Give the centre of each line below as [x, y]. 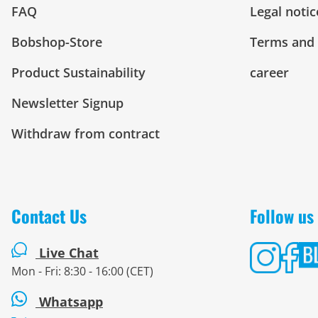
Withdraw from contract [86, 133]
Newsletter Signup [67, 103]
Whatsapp [69, 302]
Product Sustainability [78, 72]
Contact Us [49, 216]
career [269, 72]
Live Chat [69, 253]
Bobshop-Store [57, 42]
